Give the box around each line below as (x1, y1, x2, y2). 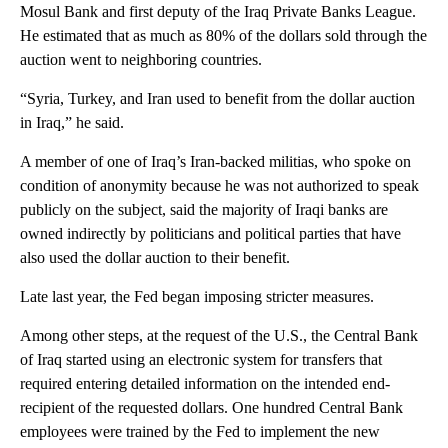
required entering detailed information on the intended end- (20, 374, 390, 392)
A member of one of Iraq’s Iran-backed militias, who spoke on (20, 152, 411, 170)
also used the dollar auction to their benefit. (20, 248, 290, 266)
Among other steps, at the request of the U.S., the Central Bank (20, 326, 418, 344)
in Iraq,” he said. (20, 113, 124, 131)
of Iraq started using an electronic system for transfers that (20, 350, 382, 368)
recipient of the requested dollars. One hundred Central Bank (20, 398, 403, 416)
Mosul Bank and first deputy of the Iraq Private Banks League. (20, 2, 416, 20)
